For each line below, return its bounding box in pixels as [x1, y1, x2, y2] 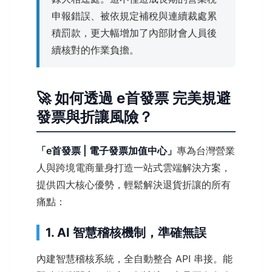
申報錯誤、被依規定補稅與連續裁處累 [52, 9, 217, 22]
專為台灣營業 [177, 144, 235, 157]
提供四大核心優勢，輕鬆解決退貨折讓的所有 [36, 178, 231, 191]
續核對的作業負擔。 [52, 43, 139, 56]
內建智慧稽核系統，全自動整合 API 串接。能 [36, 252, 233, 265]
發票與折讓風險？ [36, 107, 153, 126]
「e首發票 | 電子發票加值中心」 [36, 144, 177, 157]
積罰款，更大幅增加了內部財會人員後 [52, 26, 217, 39]
